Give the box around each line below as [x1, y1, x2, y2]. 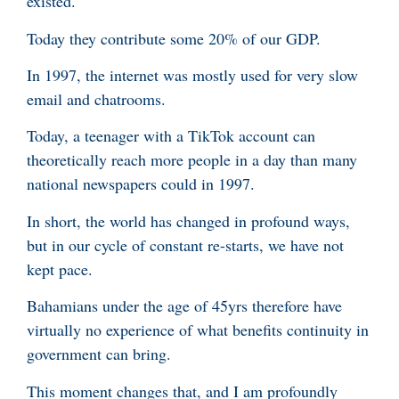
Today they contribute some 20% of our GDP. [27, 27, 321, 49]
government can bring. [27, 343, 171, 365]
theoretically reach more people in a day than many [27, 149, 357, 171]
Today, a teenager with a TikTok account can [27, 125, 315, 147]
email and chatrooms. [27, 88, 166, 110]
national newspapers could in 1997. [27, 173, 255, 195]
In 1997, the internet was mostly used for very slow [27, 64, 358, 86]
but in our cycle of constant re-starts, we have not [27, 233, 344, 256]
